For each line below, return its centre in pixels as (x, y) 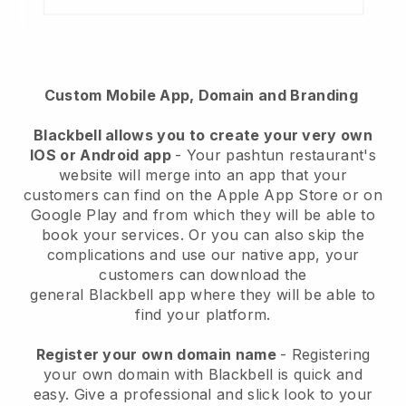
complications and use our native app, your (203, 255)
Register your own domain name (158, 355)
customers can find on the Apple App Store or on (203, 195)
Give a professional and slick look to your (223, 395)
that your (311, 175)
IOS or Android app (103, 155)
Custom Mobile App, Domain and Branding (203, 96)
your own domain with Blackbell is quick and (203, 375)
